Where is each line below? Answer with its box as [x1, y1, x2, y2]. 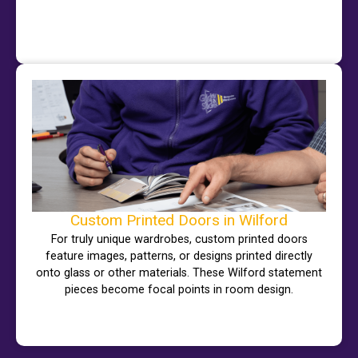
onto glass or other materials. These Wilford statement [36, 266, 322, 280]
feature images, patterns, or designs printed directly [46, 249, 312, 264]
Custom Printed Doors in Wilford [70, 211, 288, 230]
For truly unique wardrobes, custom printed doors [50, 233, 308, 247]
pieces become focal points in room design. [65, 283, 293, 297]
